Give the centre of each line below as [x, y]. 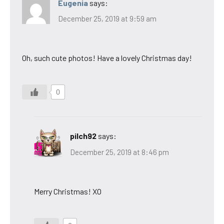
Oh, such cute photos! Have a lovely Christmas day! [107, 58]
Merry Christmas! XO [68, 191]
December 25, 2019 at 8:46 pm [119, 152]
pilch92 [83, 136]
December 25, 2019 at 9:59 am [107, 19]
